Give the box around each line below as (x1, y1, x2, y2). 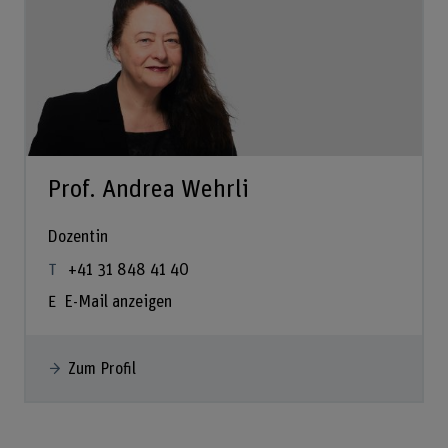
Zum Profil (67, 360, 136, 377)
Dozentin (47, 228, 108, 245)
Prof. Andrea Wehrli (47, 177, 249, 203)
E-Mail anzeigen (63, 294, 172, 311)
